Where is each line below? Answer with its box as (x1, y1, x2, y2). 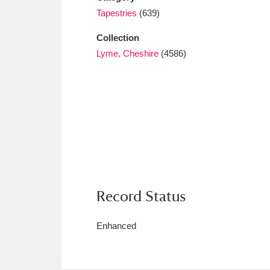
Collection (96, 32, 139, 43)
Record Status (96, 187, 186, 204)
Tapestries (96, 7, 137, 18)
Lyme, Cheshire (96, 48, 159, 58)
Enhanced (96, 220, 136, 231)
